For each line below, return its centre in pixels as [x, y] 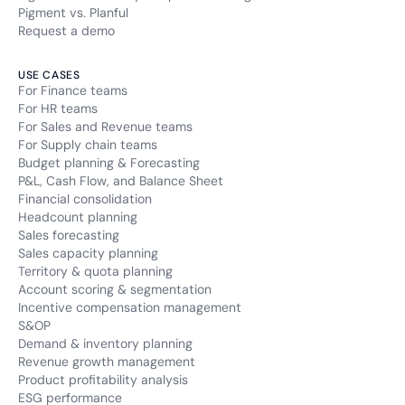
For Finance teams [73, 91]
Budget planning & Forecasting [109, 163]
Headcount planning [78, 217]
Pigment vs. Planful [73, 13]
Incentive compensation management [130, 308]
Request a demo [66, 31]
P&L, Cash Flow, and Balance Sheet [121, 181]
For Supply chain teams [88, 145]
